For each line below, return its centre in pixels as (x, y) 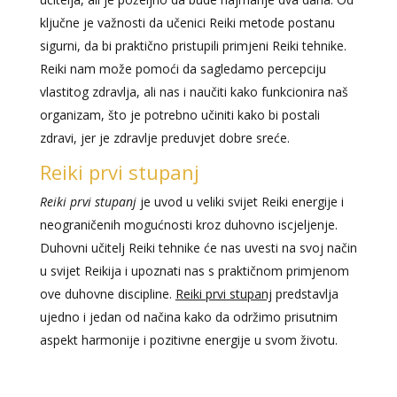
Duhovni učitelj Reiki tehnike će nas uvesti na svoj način (198, 248)
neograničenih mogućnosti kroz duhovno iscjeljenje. (188, 225)
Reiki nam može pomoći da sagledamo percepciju (183, 69)
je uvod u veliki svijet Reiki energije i (240, 202)
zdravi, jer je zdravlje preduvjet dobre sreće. (164, 138)
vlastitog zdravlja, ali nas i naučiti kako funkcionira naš (194, 92)
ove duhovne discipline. (107, 294)
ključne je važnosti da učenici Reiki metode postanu (187, 23)
